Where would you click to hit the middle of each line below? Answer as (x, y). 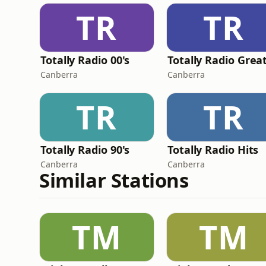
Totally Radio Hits (213, 150)
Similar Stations (114, 180)
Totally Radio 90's (85, 150)
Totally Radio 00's (85, 60)
